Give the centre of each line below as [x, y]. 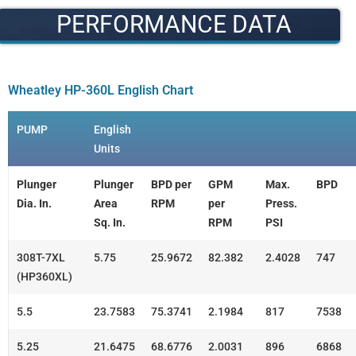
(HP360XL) [44, 277]
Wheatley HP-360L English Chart [101, 90]
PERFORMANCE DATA [174, 24]
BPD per [171, 185]
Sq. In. [110, 223]
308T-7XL [41, 258]
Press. [281, 204]
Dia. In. [34, 204]
